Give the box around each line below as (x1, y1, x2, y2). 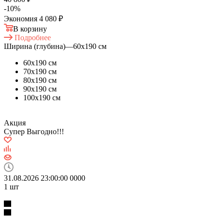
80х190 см (23, 76, 57, 84)
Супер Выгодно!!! (4, 127, 64, 136)
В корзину (13, 24, 47, 33)
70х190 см (23, 67, 57, 76)
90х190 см (23, 84, 57, 93)
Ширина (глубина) (4, 42, 65, 50)
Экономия (4, 14, 39, 23)
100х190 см (23, 93, 61, 102)
